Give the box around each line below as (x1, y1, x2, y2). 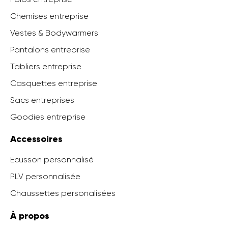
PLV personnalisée (10, 172, 80, 182)
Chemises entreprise (10, 11, 89, 21)
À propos (10, 210, 49, 221)
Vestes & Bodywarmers (10, 27, 98, 38)
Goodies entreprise (10, 111, 85, 122)
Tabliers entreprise (10, 61, 81, 71)
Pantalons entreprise (10, 44, 90, 54)
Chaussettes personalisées (10, 188, 116, 198)
